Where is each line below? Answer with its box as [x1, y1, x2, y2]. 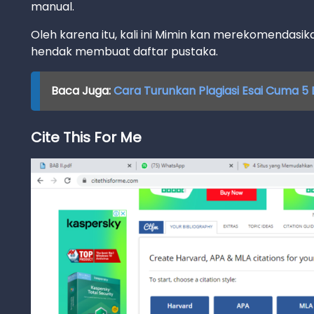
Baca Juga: [50, 83, 114, 99]
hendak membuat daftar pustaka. [31, 43, 218, 60]
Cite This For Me [31, 128, 142, 147]
